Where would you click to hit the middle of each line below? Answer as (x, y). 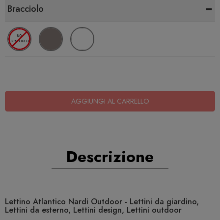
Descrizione (110, 157)
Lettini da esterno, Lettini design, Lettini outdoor (93, 210)
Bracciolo (26, 9)
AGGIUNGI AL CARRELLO (110, 101)
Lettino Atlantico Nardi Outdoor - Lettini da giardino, (102, 202)
